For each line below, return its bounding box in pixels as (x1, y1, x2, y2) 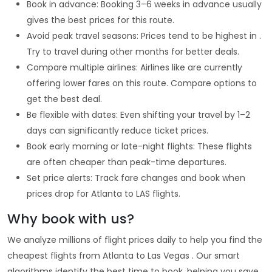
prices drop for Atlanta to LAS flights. (27, 187, 180, 200)
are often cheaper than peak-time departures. (27, 155, 226, 168)
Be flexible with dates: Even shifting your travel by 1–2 (27, 108, 250, 121)
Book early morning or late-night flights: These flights (27, 140, 252, 152)
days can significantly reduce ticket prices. (27, 124, 208, 137)
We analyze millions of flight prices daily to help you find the (7, 233, 262, 246)
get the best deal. (27, 92, 102, 105)
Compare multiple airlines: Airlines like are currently (27, 61, 242, 73)
